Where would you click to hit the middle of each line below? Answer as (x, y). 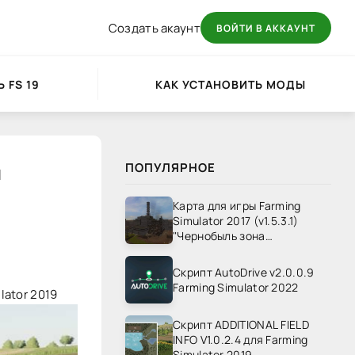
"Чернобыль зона (219, 235)
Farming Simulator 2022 (236, 287)
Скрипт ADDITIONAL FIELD (241, 324)
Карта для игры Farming (237, 205)
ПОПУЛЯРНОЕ (170, 168)
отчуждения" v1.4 (219, 250)
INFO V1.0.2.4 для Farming (240, 339)
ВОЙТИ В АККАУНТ (266, 28)
